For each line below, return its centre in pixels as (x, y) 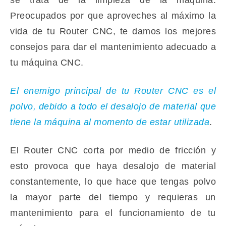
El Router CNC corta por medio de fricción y (113, 150)
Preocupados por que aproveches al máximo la (113, 16)
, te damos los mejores (164, 31)
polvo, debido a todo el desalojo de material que (113, 106)
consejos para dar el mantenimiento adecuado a (113, 47)
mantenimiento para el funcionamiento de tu (113, 213)
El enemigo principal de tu (72, 91)
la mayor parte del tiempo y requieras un (113, 197)
